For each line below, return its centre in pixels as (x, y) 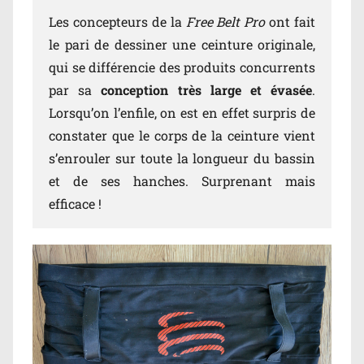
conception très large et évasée (207, 90)
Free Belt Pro (225, 22)
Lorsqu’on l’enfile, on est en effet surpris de (182, 113)
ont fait (290, 22)
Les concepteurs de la (117, 22)
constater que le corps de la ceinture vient (182, 136)
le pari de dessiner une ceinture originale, (182, 45)
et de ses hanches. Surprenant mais (182, 181)
